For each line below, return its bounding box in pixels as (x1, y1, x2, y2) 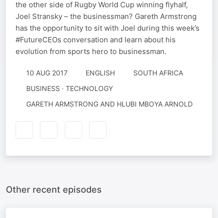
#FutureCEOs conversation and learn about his (16, 35, 176, 44)
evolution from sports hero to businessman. (16, 47, 166, 56)
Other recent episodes (6, 183, 102, 195)
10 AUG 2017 (26, 69, 68, 77)
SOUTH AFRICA (133, 69, 183, 77)
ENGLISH (86, 69, 115, 77)
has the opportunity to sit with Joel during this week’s (16, 23, 200, 33)
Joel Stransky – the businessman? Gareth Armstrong (16, 12, 197, 21)
